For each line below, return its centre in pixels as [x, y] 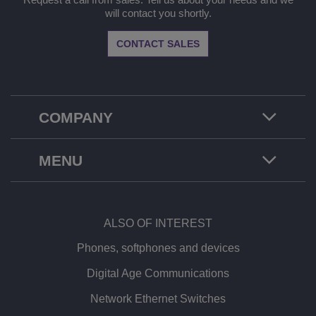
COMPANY [76, 117]
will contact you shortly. [158, 13]
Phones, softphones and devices [158, 248]
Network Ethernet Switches [158, 298]
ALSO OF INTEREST [158, 223]
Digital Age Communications [158, 273]
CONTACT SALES [158, 43]
